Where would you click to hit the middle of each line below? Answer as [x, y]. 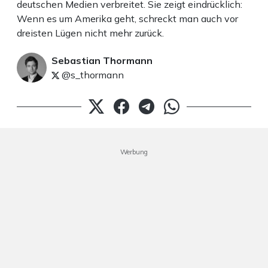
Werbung [134, 152]
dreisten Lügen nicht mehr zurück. [90, 33]
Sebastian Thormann [102, 61]
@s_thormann [92, 75]
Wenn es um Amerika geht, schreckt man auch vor [127, 19]
